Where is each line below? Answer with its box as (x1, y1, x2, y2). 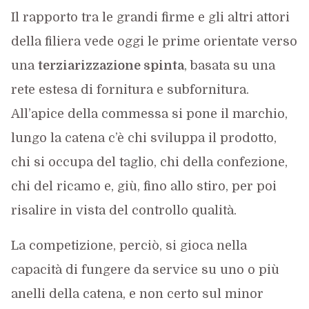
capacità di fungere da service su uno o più (10, 262, 279, 277)
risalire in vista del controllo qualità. (10, 203, 237, 217)
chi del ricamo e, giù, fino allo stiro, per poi (10, 179, 277, 193)
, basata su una (183, 58, 275, 72)
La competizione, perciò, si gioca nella (10, 238, 247, 252)
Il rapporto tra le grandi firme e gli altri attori (10, 10, 290, 24)
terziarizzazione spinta (37, 58, 184, 72)
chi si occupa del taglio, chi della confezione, (10, 154, 288, 169)
